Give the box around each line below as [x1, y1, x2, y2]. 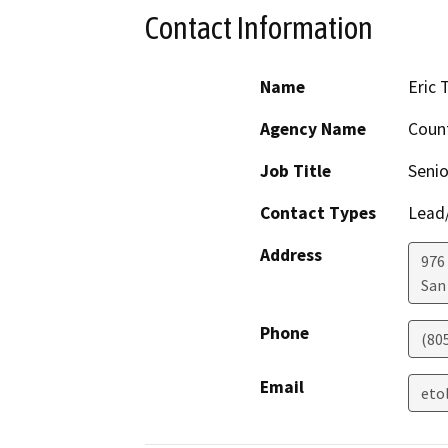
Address [260, 243, 322, 266]
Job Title [260, 159, 331, 182]
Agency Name [260, 117, 366, 140]
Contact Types [260, 201, 376, 224]
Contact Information [145, 10, 373, 47]
